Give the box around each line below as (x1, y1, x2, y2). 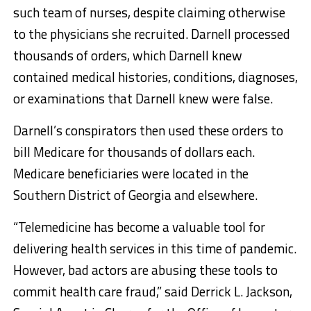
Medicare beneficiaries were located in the (12, 163, 249, 183)
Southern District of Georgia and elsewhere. (12, 185, 258, 205)
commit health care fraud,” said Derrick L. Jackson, (12, 281, 292, 301)
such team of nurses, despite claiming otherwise (12, 2, 285, 22)
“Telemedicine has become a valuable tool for (12, 217, 265, 237)
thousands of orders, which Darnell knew (12, 45, 242, 65)
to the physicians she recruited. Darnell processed (12, 24, 290, 44)
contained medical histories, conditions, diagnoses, (12, 67, 298, 87)
